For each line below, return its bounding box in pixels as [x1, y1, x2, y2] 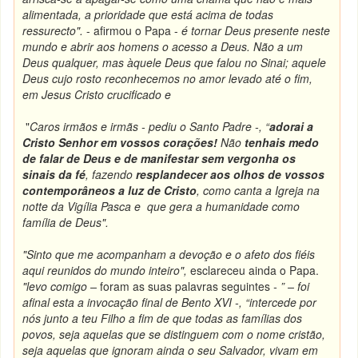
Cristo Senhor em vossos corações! [22, 134, 218, 150]
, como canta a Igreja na [197, 182, 320, 198]
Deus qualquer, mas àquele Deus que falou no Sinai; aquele [22, 54, 327, 70]
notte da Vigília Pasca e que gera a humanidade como [22, 198, 300, 214]
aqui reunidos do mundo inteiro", [22, 262, 188, 278]
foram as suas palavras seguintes [97, 278, 274, 294]
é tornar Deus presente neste [181, 22, 331, 38]
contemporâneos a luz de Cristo [22, 182, 197, 198]
